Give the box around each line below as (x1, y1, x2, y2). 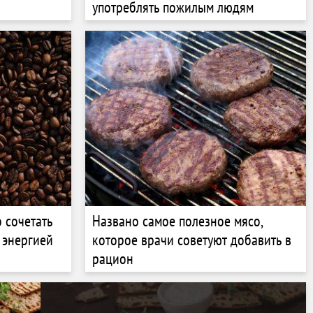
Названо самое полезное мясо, (92, 210, 263, 231)
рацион (92, 248, 133, 268)
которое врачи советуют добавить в (92, 229, 291, 249)
